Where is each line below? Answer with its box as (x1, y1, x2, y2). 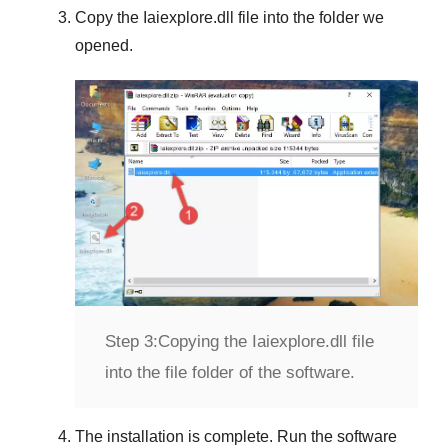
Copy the (75, 8, 143, 26)
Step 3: (105, 332, 158, 352)
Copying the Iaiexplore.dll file (158, 332, 374, 352)
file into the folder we (234, 8, 384, 26)
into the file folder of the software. (105, 363, 355, 383)
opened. (75, 36, 133, 54)
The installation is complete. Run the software (75, 428, 397, 446)
